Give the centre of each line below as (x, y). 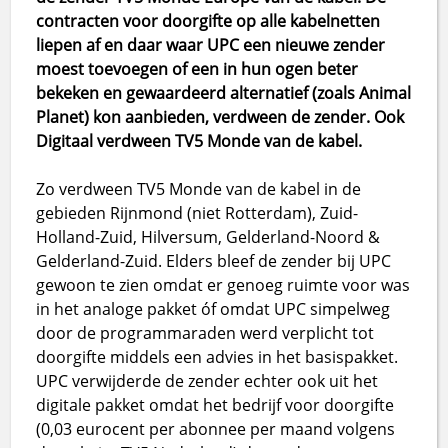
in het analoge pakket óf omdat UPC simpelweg (213, 308)
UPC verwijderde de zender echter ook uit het (207, 380)
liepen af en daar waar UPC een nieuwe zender (211, 44)
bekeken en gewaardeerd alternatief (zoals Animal (224, 92)
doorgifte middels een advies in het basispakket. (217, 356)
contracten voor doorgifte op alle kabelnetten (208, 20)
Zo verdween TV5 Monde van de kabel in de (199, 188)
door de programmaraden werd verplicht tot (205, 332)
